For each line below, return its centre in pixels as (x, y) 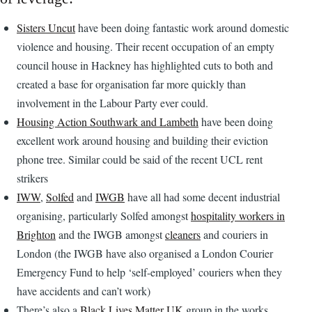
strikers (32, 178)
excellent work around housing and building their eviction (142, 140)
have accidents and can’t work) (84, 290)
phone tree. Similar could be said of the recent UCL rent (140, 159)
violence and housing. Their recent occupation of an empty (146, 46)
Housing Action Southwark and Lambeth (108, 121)
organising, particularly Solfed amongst (104, 215)
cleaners (183, 234)
